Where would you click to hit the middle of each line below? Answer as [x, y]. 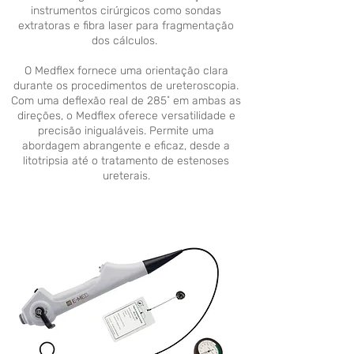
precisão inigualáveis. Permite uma [126, 131]
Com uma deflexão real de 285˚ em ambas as [126, 101]
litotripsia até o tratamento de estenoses [126, 161]
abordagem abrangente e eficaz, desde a [126, 146]
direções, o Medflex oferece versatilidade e [126, 116]
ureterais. [126, 176]
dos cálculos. [126, 41]
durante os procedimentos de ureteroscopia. [126, 86]
